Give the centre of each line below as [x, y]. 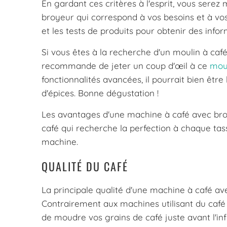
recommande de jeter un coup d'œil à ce [126, 66]
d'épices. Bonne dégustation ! [100, 93]
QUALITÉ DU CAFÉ [85, 166]
